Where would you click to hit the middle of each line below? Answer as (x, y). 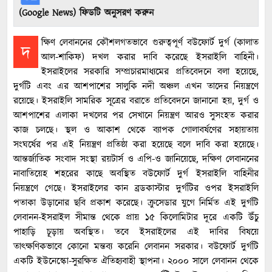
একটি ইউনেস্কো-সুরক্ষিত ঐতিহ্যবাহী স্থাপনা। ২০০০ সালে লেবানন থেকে (136, 262)
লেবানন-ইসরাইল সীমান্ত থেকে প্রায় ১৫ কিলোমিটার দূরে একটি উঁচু (136, 218)
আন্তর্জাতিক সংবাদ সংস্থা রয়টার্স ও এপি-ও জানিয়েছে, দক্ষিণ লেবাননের (136, 160)
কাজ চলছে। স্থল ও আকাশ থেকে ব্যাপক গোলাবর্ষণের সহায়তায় (136, 131)
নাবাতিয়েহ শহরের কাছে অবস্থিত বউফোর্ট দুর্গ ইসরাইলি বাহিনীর (136, 174)
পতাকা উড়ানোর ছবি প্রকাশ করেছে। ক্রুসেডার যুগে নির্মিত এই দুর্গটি (136, 203)
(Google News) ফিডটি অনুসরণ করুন (86, 13)
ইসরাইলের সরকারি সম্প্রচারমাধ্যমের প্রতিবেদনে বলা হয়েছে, (150, 72)
